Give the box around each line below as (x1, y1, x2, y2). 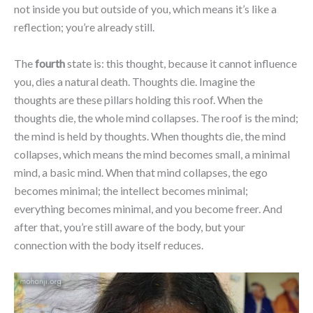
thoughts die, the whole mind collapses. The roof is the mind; (14, 110, 298, 124)
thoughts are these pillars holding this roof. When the (14, 92, 263, 106)
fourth (35, 56, 65, 70)
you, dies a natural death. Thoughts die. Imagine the (14, 74, 255, 88)
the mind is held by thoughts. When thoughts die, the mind (14, 129, 286, 143)
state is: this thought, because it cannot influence (65, 56, 297, 70)
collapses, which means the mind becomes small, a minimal (14, 147, 290, 161)
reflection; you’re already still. (14, 20, 154, 34)
